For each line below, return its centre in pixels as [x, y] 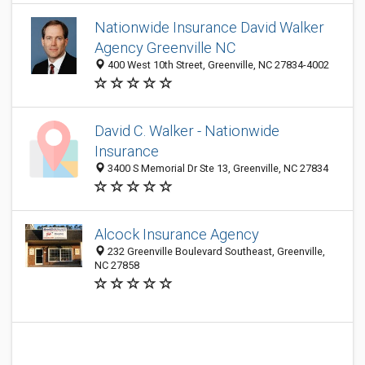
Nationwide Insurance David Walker [209, 27]
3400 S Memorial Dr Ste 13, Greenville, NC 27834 [217, 168]
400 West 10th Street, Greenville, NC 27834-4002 [217, 65]
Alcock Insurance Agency [177, 234]
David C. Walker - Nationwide [187, 131]
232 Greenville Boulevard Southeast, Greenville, [215, 251]
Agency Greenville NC [165, 48]
